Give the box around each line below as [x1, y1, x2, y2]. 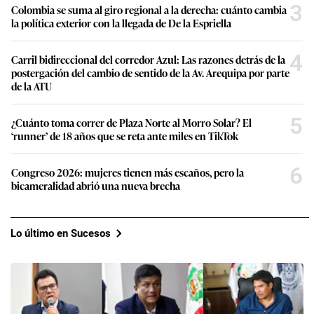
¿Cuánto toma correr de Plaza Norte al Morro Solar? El [11, 115, 252, 130]
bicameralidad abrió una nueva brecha [11, 178, 180, 193]
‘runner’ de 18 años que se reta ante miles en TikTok [11, 128, 238, 144]
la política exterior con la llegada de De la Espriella [11, 15, 231, 31]
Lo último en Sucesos [11, 226, 111, 240]
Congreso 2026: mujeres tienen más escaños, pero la [11, 165, 244, 180]
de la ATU [11, 78, 52, 94]
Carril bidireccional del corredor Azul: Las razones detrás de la [11, 52, 285, 67]
